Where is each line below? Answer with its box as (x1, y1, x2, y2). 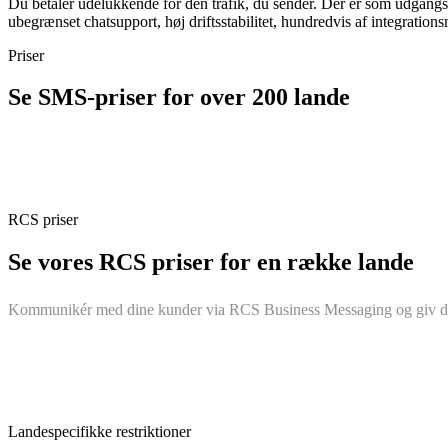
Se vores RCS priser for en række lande (8, 249, 414, 276)
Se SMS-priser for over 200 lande (8, 84, 350, 111)
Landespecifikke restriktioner (8, 423, 191, 441)
